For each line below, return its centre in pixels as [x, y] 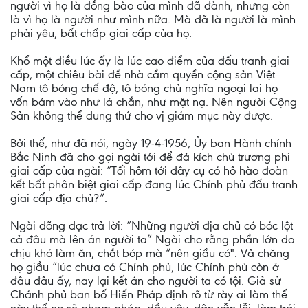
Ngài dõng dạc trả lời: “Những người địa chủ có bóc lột [152, 225]
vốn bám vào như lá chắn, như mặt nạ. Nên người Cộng [154, 102]
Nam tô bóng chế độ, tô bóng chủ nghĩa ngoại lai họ [144, 88]
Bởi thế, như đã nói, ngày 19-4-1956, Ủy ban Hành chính [151, 143]
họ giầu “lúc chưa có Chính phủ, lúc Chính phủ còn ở [145, 267]
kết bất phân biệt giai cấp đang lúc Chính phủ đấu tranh [154, 184]
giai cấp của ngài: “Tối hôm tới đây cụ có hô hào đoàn [149, 170]
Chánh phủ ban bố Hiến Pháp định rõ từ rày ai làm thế [149, 294]
